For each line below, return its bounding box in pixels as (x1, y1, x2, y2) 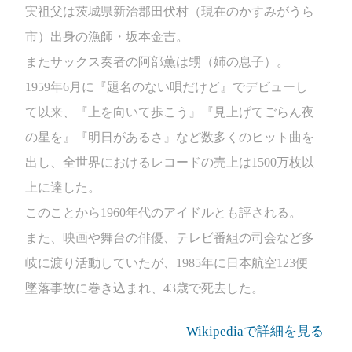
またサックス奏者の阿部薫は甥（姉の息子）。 (25, 55, 289, 68)
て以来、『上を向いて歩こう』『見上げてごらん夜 (25, 105, 314, 119)
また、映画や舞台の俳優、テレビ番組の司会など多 (25, 231, 314, 244)
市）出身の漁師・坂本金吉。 (25, 30, 189, 43)
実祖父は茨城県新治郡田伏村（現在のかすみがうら (25, 5, 314, 18)
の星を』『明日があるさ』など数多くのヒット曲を (25, 130, 314, 144)
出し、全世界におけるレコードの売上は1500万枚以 (25, 156, 314, 169)
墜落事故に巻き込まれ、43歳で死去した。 (25, 281, 264, 295)
